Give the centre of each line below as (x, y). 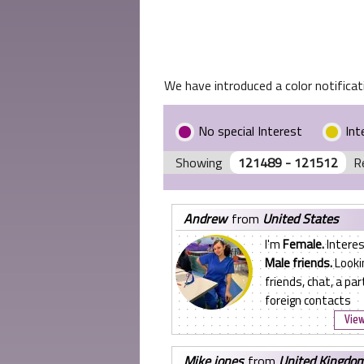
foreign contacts (308, 300)
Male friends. (299, 263)
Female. (305, 244)
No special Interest (251, 131)
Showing (199, 162)
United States (301, 219)
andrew (210, 219)
